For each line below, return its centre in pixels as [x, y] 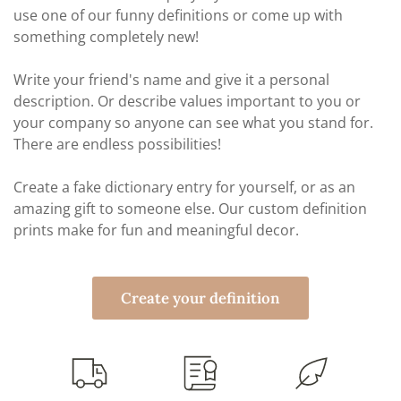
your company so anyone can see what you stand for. [193, 123]
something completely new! [106, 37]
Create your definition [200, 298]
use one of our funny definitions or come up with [178, 16]
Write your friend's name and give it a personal [171, 80]
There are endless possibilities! [117, 145]
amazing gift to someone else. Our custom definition [190, 209]
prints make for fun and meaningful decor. [156, 230]
